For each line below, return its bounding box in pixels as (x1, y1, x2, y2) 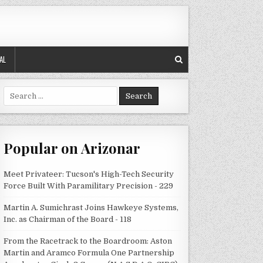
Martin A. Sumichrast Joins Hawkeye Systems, (4, 203, 179, 212)
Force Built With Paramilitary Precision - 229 (4, 181, 174, 190)
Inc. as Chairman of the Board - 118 (4, 214, 132, 224)
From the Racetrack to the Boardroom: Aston (4, 236, 173, 245)
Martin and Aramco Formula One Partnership (4, 248, 175, 257)
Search (3, 87, 30, 96)
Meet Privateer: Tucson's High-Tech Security (4, 169, 174, 178)
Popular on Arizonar (4, 139, 141, 158)
